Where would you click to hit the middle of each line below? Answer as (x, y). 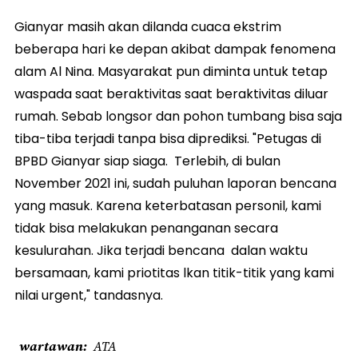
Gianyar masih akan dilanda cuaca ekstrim (148, 27)
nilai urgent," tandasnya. (89, 295)
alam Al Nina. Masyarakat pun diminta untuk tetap (171, 72)
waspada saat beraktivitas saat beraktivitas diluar (171, 94)
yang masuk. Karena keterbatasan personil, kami (168, 206)
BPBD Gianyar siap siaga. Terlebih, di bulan (147, 161)
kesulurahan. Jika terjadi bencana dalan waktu (161, 251)
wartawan (51, 346)
